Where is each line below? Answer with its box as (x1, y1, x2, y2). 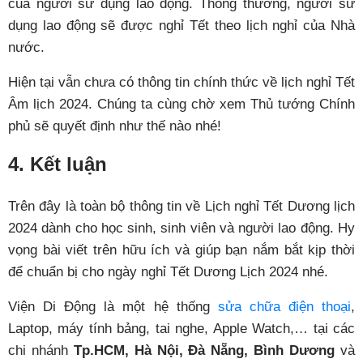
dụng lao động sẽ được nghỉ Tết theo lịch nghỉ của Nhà (8, 18, 355, 34)
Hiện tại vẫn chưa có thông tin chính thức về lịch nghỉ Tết (8, 75, 355, 91)
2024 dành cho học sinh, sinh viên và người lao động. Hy (8, 220, 355, 237)
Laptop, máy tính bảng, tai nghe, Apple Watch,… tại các (8, 321, 355, 337)
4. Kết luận (8, 153, 107, 176)
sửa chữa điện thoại (217, 299, 352, 315)
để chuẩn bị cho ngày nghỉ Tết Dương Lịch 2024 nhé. (8, 264, 328, 280)
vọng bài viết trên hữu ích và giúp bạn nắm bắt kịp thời (8, 242, 355, 258)
